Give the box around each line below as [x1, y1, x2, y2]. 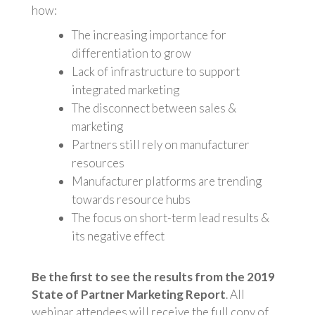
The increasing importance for [71, 27, 226, 42]
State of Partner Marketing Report [31, 286, 226, 302]
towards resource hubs [71, 191, 191, 207]
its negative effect [71, 228, 165, 243]
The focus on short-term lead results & [71, 210, 269, 225]
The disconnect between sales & [71, 100, 236, 115]
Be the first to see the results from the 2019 [31, 269, 275, 284]
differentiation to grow [71, 45, 191, 60]
